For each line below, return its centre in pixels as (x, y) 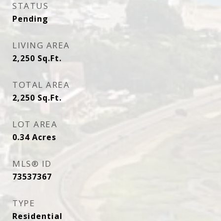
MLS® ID (32, 164)
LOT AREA (35, 124)
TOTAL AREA (41, 85)
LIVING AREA (41, 45)
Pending (30, 19)
